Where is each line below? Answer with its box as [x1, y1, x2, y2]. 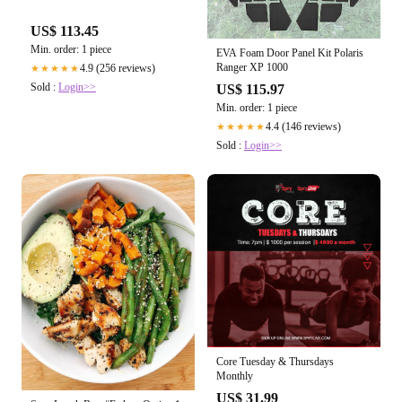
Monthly [216, 369, 253, 382]
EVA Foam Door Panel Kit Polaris [216, 46, 363, 59]
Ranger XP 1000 [216, 60, 288, 74]
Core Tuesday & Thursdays [216, 354, 334, 368]
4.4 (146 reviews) [266, 119, 341, 133]
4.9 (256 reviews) [80, 61, 155, 74]
